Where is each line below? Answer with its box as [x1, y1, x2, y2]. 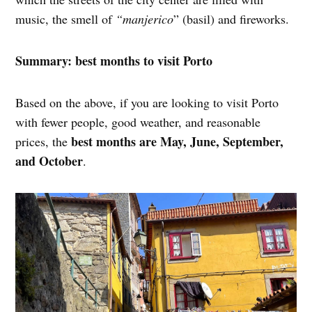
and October [15, 151, 84, 170]
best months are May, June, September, [71, 132, 284, 150]
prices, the [15, 132, 72, 150]
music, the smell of [15, 10, 116, 27]
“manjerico [116, 10, 174, 27]
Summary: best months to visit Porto [15, 51, 213, 70]
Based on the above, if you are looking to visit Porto [15, 93, 279, 111]
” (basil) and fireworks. [173, 10, 290, 27]
